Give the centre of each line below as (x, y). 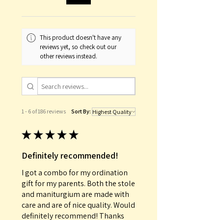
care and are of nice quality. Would (78, 205)
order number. (41, 7)
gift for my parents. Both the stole (78, 184)
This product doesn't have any (81, 38)
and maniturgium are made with (75, 194)
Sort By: (81, 111)
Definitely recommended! (70, 156)
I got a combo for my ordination (75, 173)
